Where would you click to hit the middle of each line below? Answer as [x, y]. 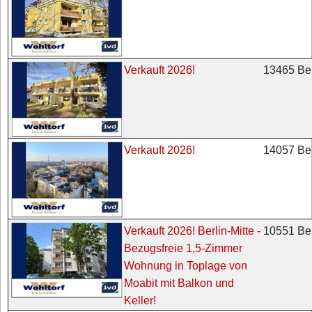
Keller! [140, 300]
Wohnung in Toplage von [186, 265]
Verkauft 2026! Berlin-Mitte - [193, 231]
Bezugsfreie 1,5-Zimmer [184, 248]
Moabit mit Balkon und [179, 283]
